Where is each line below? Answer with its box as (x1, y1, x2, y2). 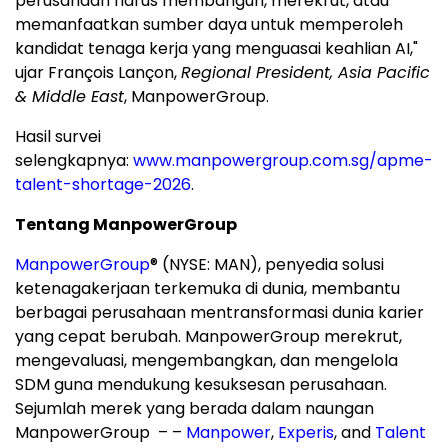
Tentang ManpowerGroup (15, 212, 237, 236)
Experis (278, 420, 334, 444)
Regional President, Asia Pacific (181, 60, 430, 84)
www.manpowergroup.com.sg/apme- (133, 148, 433, 172)
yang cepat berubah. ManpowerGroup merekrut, (15, 324, 402, 348)
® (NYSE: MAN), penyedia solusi (150, 252, 384, 276)
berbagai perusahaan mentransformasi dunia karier (15, 300, 424, 324)
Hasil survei (15, 124, 101, 148)
